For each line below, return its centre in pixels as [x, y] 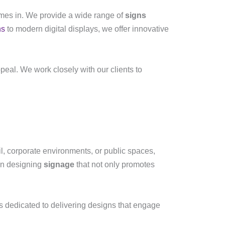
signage [59, 164]
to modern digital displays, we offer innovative [87, 29]
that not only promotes [115, 164]
